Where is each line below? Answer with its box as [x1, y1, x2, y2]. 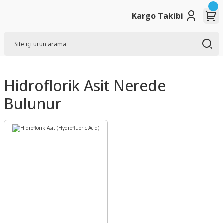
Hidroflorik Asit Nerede [4, 75, 166, 96]
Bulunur [4, 93, 61, 113]
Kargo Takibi [132, 10, 183, 21]
